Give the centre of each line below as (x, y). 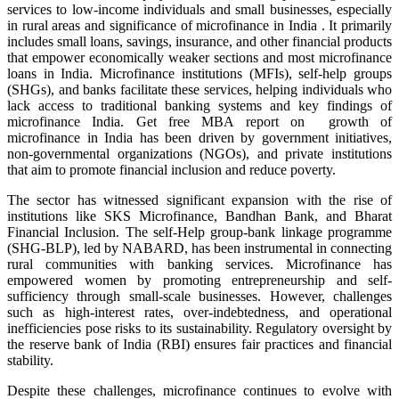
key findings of (345, 106)
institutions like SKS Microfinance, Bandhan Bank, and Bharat (199, 216)
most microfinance (340, 58)
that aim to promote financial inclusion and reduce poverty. (171, 170)
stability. (30, 361)
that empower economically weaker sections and (147, 58)
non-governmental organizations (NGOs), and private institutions (199, 154)
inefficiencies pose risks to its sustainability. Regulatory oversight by (199, 329)
